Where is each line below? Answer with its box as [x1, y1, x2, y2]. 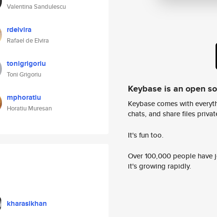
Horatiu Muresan [7, 104, 52, 113]
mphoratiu [7, 92, 41, 103]
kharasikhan [7, 198, 47, 209]
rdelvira [7, 24, 31, 35]
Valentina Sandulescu [7, 2, 66, 11]
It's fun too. [128, 129, 164, 140]
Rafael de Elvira [7, 36, 49, 45]
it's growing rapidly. [128, 161, 191, 171]
